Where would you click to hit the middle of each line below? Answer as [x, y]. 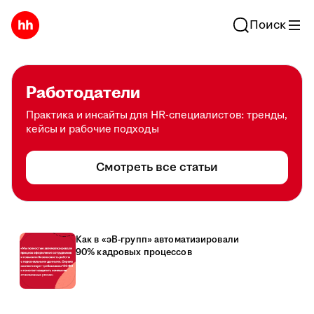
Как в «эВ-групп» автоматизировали [157, 240]
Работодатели [83, 93]
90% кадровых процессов [134, 252]
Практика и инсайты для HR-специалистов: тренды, [157, 115]
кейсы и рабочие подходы [93, 129]
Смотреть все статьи [157, 168]
